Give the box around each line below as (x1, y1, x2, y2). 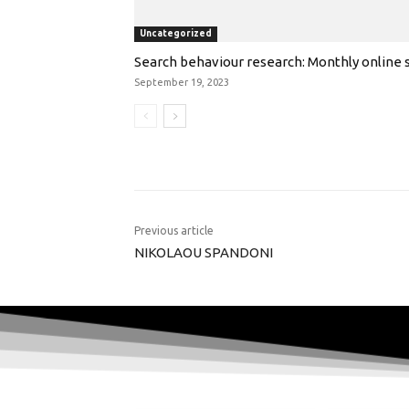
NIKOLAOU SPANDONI (134, 245, 273, 261)
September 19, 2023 (134, 77, 229, 89)
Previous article (134, 225, 214, 237)
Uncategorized (140, 28, 212, 39)
